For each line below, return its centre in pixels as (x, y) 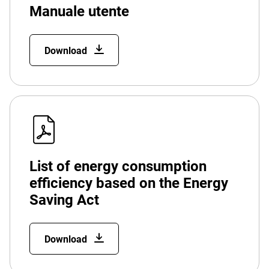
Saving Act (64, 200)
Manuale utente (79, 11)
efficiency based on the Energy (129, 183)
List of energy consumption (118, 166)
